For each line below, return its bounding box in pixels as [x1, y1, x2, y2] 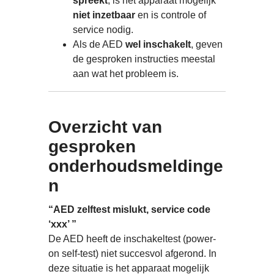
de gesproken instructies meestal [73, 54, 215, 65]
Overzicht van [48, 117, 162, 137]
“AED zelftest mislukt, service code [48, 204, 210, 215]
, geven [191, 39, 223, 50]
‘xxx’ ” [48, 219, 76, 230]
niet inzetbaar [73, 10, 135, 21]
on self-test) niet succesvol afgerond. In [48, 248, 217, 259]
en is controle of [135, 10, 206, 21]
